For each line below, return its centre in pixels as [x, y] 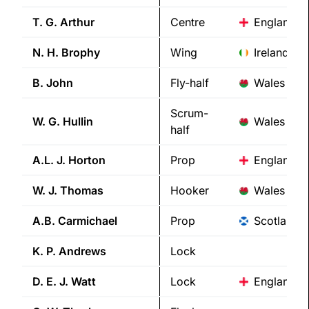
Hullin [78, 122]
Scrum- [189, 113]
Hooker [190, 191]
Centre [188, 22]
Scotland [277, 221]
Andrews [82, 251]
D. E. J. [50, 282]
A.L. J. [49, 160]
